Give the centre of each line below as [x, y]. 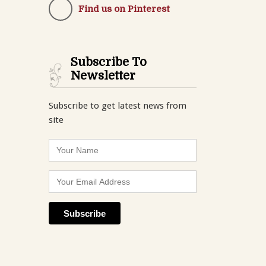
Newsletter [103, 75]
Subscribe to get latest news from [117, 105]
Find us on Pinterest [124, 9]
